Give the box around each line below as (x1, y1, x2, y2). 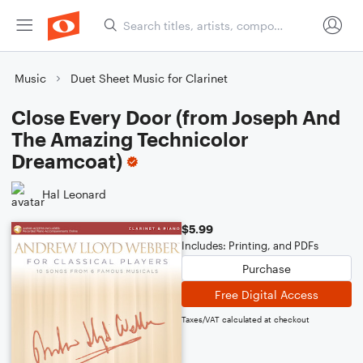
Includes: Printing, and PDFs (181, 239, 318, 252)
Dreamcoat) (11, 149, 122, 173)
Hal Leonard (42, 186, 106, 201)
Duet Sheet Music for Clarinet (70, 71, 228, 85)
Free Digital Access (215, 287, 318, 301)
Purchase (242, 261, 291, 275)
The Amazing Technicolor (11, 127, 249, 151)
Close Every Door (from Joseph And (11, 105, 340, 129)
